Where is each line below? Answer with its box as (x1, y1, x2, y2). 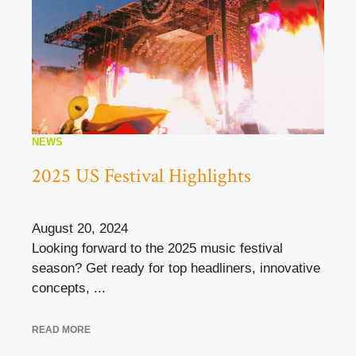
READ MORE (32, 323, 91, 335)
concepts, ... (32, 281, 106, 296)
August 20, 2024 (32, 221, 128, 236)
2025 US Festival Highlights (32, 163, 251, 189)
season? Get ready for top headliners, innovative (32, 261, 320, 276)
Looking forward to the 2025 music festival (32, 241, 283, 256)
